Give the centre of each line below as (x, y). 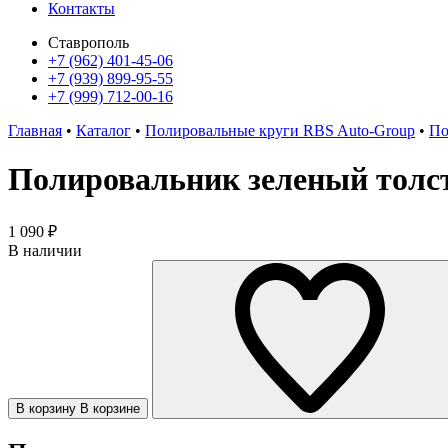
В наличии (45, 250)
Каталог (103, 130)
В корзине (110, 408)
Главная (35, 130)
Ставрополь (88, 42)
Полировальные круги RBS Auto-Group (280, 130)
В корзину (46, 408)
